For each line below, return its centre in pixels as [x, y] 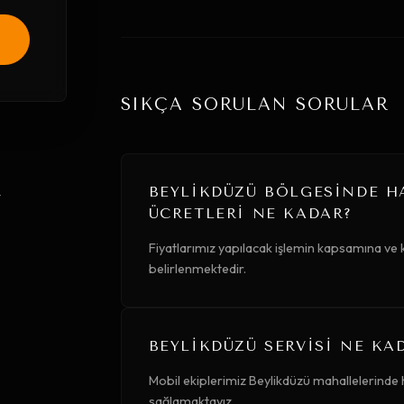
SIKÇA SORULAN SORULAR [255, 105]
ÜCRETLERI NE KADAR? [250, 213]
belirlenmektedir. [197, 269]
